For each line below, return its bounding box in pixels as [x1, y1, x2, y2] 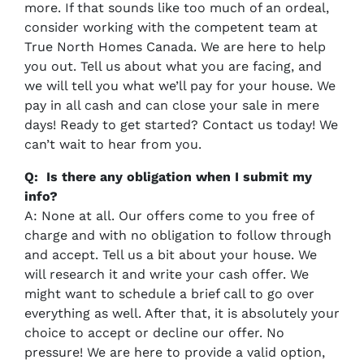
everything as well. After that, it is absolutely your [24, 305, 340, 322]
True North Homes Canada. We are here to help [24, 39, 326, 55]
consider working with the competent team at [24, 19, 318, 36]
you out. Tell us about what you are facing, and [24, 58, 322, 75]
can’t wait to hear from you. [24, 136, 201, 153]
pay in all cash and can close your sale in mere [24, 97, 319, 114]
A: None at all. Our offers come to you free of [24, 208, 314, 224]
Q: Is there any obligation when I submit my [24, 169, 312, 185]
